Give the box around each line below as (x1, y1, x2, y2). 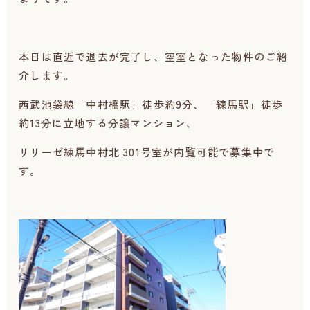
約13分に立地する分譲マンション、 (19, 116, 198, 131)
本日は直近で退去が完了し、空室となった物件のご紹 (19, 49, 288, 64)
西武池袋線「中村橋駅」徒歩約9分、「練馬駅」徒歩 (19, 97, 283, 112)
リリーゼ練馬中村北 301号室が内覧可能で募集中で (19, 145, 275, 160)
